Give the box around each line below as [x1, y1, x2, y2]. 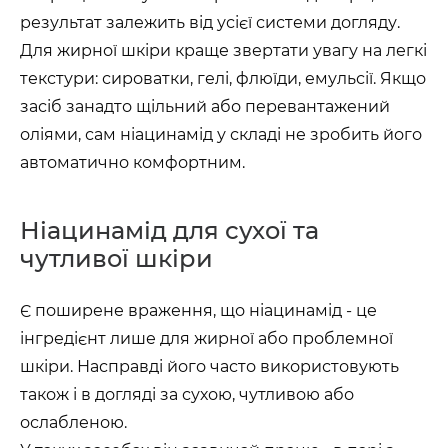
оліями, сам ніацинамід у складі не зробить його [20, 125, 422, 144]
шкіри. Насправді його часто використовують [20, 357, 399, 376]
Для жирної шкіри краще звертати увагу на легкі [20, 41, 427, 60]
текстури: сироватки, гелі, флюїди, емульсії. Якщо [20, 69, 426, 88]
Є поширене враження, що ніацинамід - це [20, 301, 377, 320]
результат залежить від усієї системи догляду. [20, 13, 400, 32]
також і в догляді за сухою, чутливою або [20, 385, 354, 404]
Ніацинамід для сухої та [20, 216, 319, 245]
